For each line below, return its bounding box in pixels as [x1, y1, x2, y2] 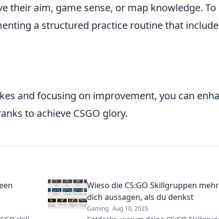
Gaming [87, 204, 109, 213]
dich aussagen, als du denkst [87, 192, 194, 203]
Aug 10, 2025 [112, 204, 148, 213]
